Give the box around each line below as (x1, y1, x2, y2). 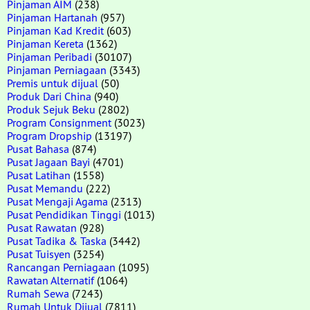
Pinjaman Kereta (7, 36, 84, 51)
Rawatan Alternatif (7, 273, 94, 287)
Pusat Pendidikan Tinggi (7, 207, 121, 221)
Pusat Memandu (7, 181, 83, 195)
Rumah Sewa (7, 286, 69, 300)
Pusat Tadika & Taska (7, 233, 107, 248)
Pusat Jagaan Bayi (7, 154, 90, 169)
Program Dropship (7, 128, 92, 143)
